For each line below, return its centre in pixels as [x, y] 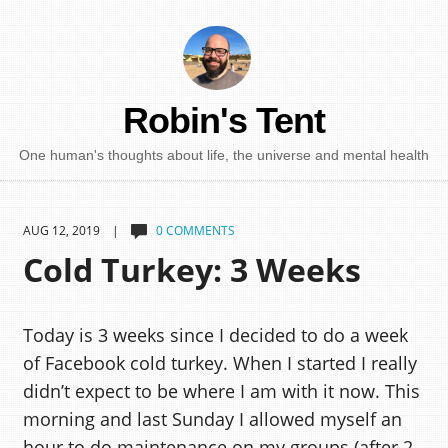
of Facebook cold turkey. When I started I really [219, 363]
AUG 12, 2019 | [76, 231]
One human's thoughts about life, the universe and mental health [224, 155]
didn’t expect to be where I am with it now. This [221, 391]
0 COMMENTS [195, 231]
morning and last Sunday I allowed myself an [212, 419]
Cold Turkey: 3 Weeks [191, 269]
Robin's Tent [224, 121]
